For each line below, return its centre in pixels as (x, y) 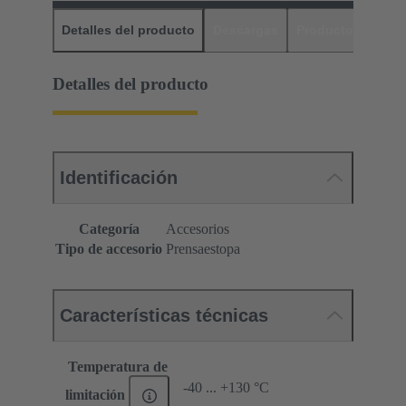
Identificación (119, 178)
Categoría (109, 229)
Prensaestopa (203, 249)
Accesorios (198, 229)
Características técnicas (164, 316)
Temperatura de (117, 367)
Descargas (246, 29)
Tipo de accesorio (109, 249)
